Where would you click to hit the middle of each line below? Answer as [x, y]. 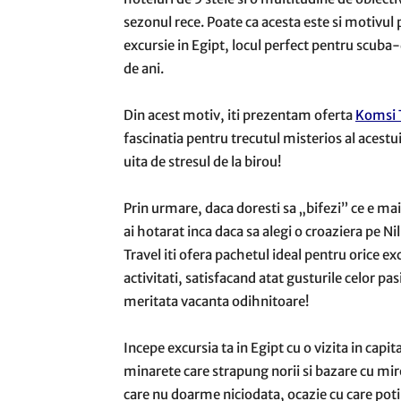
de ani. [144, 68]
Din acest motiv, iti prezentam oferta [239, 115]
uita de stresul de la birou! [202, 162]
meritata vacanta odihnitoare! [216, 301]
